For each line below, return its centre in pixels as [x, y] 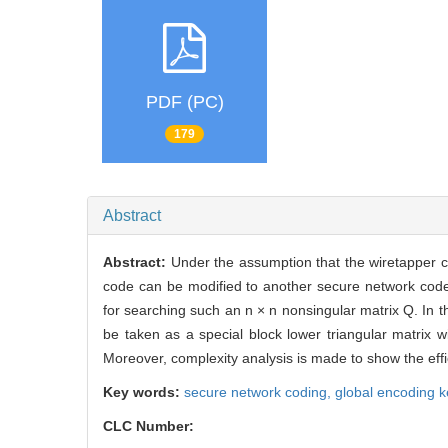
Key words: [143, 392]
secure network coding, [259, 392]
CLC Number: [150, 426]
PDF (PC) [184, 102]
